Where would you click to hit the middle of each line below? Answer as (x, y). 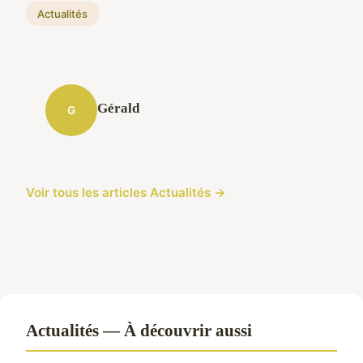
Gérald (118, 109)
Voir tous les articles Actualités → (126, 193)
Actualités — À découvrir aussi (139, 331)
